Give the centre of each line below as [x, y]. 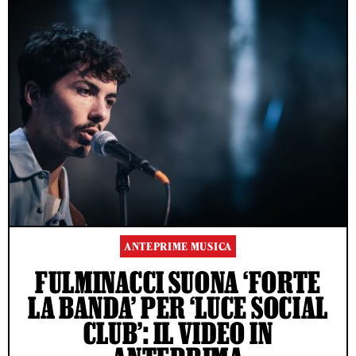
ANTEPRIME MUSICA [178, 246]
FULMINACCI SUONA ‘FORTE [178, 282]
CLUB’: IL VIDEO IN [178, 333]
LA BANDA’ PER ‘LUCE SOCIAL [178, 307]
